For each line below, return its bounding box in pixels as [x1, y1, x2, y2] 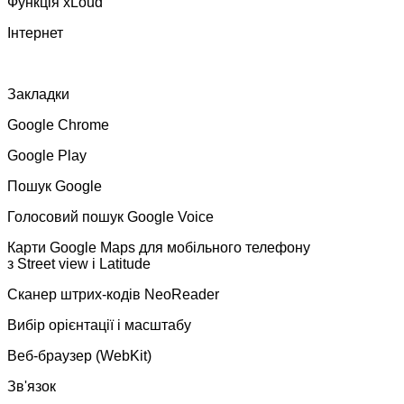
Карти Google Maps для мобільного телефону [7, 239, 310, 255]
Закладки [7, 86, 69, 102]
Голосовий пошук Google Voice [7, 208, 214, 225]
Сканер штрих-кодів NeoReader [7, 286, 219, 302]
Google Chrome [7, 116, 109, 133]
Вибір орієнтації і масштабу [7, 317, 191, 333]
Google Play [7, 147, 87, 163]
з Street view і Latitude [7, 255, 151, 271]
